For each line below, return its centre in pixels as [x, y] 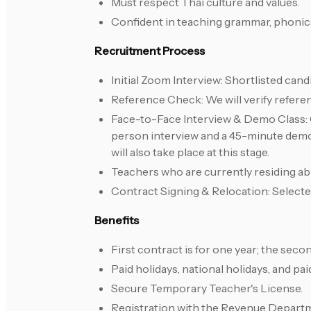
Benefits [117, 220]
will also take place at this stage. [190, 152]
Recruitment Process [150, 51]
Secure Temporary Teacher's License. [207, 288]
